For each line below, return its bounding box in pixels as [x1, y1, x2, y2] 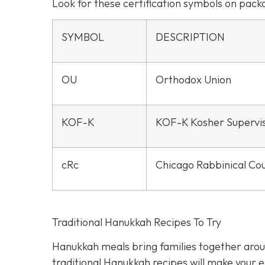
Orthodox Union [156, 73, 231, 87]
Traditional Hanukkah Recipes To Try [52, 215, 221, 230]
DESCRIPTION [156, 30, 225, 44]
